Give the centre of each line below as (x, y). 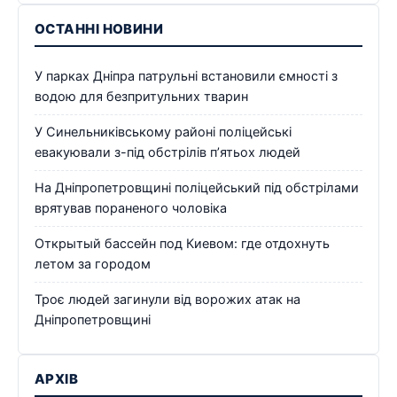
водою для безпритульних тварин (141, 97)
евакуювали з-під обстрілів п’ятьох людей (167, 153)
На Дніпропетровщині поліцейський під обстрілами (197, 188)
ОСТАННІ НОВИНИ (99, 29)
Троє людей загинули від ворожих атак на (167, 300)
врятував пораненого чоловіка (131, 209)
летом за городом (93, 265)
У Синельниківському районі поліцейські (163, 132)
